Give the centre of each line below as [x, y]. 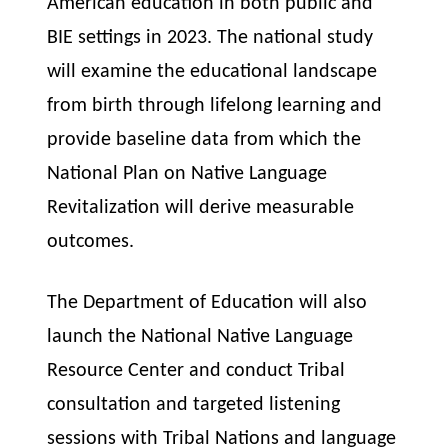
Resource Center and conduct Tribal [196, 370]
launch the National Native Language [200, 336]
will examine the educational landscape [212, 72]
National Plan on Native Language [187, 174]
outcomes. [91, 242]
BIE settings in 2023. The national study [210, 38]
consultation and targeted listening [194, 404]
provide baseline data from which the [204, 140]
